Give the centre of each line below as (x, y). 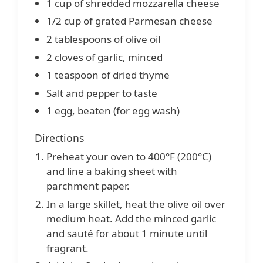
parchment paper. (88, 186)
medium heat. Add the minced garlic (131, 218)
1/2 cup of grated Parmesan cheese (129, 21)
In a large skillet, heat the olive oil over (136, 204)
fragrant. (68, 248)
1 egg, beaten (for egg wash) (113, 111)
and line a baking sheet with (112, 171)
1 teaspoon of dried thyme (108, 75)
